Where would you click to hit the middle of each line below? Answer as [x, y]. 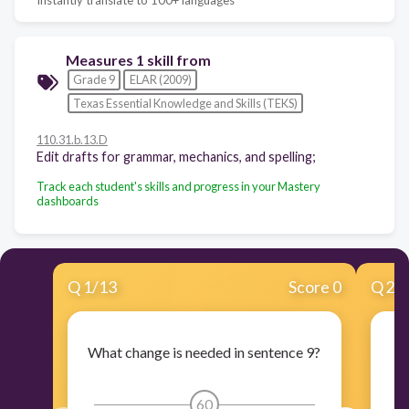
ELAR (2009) [160, 80]
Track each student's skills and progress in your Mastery [178, 186]
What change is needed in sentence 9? [204, 352]
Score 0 [315, 288]
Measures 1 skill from [138, 59]
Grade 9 [94, 80]
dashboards [68, 200]
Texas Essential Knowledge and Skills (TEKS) [185, 103]
